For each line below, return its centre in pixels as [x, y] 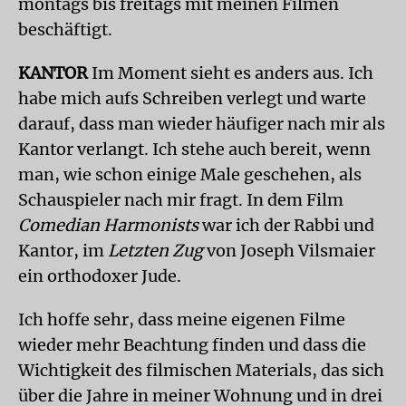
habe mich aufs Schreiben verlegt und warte [192, 98]
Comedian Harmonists [108, 225]
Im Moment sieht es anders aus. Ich [231, 73]
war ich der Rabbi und [286, 225]
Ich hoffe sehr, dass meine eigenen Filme [182, 319]
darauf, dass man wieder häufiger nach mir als [202, 124]
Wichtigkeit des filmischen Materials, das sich [201, 370]
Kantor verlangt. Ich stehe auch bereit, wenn [194, 149]
